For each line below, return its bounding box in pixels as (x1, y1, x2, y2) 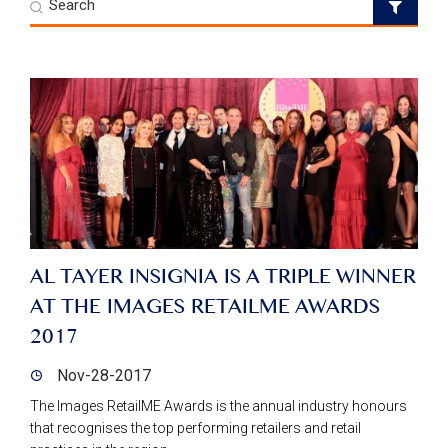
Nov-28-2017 (57, 366, 151, 386)
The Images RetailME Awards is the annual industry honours (30, 398, 407, 415)
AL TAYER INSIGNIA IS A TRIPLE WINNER (30, 265, 416, 293)
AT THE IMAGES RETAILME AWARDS (30, 295, 380, 323)
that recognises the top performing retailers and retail (30, 420, 361, 437)
